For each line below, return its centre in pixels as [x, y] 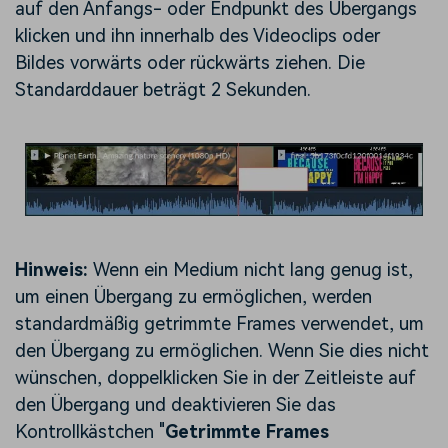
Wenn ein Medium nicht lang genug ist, [253, 269]
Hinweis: [51, 269]
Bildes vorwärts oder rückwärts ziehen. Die [190, 63]
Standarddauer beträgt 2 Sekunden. [163, 90]
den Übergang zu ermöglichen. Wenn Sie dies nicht [222, 350]
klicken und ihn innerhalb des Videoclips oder [197, 36]
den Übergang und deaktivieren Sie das [175, 404]
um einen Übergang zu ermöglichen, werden [193, 296]
